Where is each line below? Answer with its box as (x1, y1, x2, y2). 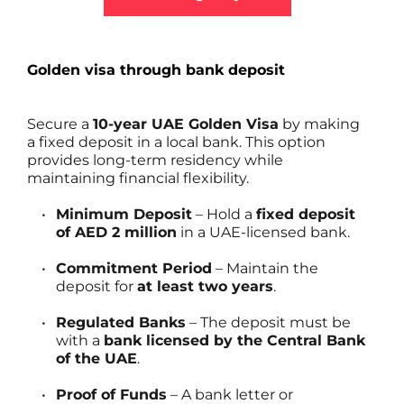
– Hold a (192, 206, 256, 224)
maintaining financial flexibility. (27, 170, 249, 188)
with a (56, 332, 104, 350)
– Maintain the (212, 260, 318, 278)
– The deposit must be (186, 314, 351, 332)
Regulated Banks (56, 314, 186, 332)
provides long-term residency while (27, 151, 283, 170)
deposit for (56, 278, 137, 296)
